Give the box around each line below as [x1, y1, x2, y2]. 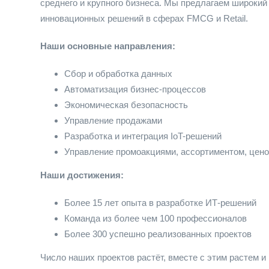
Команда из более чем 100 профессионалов [64, 213, 247, 223]
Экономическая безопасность [64, 100, 188, 110]
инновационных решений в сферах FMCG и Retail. [40, 13, 248, 23]
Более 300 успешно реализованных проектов [64, 229, 252, 239]
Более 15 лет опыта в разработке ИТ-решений [64, 198, 256, 208]
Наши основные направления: [40, 41, 175, 51]
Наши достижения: [40, 170, 124, 180]
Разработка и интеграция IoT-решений [64, 131, 222, 141]
